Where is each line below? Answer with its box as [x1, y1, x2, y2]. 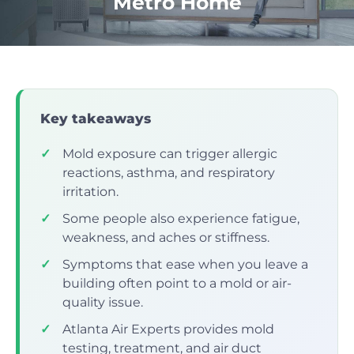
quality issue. [62, 295, 143, 311]
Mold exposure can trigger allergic [62, 146, 277, 162]
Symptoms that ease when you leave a [62, 257, 308, 273]
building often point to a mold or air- [62, 276, 292, 292]
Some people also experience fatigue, [62, 211, 299, 227]
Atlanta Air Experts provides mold [62, 322, 274, 337]
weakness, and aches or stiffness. [62, 230, 269, 246]
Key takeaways [40, 111, 151, 127]
